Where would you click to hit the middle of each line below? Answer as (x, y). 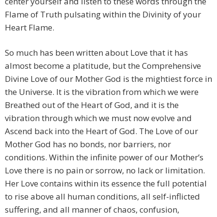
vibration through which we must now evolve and (98, 118)
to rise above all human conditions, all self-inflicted (102, 197)
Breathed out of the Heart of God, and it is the (92, 105)
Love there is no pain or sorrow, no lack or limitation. (105, 170)
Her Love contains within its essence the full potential (106, 184)
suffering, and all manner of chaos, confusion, (92, 210)
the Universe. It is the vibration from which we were (102, 92)
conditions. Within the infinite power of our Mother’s (104, 157)
